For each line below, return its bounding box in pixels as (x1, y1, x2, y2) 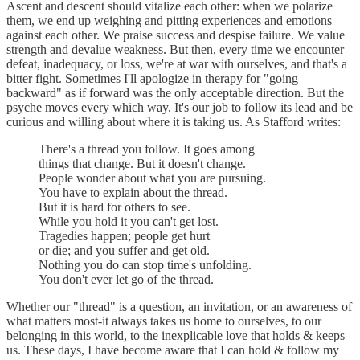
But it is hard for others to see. (39, 199, 190, 214)
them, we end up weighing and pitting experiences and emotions (6, 13, 332, 27)
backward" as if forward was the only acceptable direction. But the (6, 85, 344, 100)
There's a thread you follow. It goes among (39, 141, 255, 156)
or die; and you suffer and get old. (39, 243, 210, 257)
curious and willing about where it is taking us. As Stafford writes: (6, 114, 341, 129)
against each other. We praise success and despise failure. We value (6, 27, 345, 42)
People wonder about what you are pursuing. (39, 170, 266, 185)
